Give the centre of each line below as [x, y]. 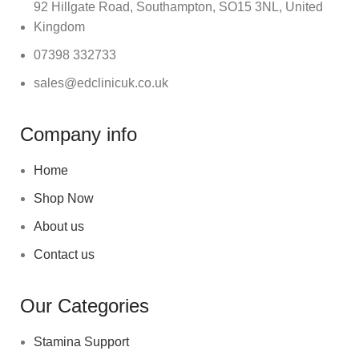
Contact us [64, 254]
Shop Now [64, 198]
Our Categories [85, 306]
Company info [79, 134]
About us [59, 226]
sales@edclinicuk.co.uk [101, 83]
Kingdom [59, 27]
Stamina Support [81, 342]
